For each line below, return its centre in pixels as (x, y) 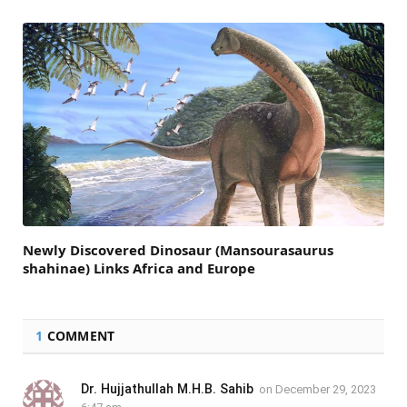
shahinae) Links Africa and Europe (139, 268)
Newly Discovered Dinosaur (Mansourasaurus (178, 249)
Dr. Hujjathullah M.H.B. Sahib (167, 388)
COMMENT (79, 335)
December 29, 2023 (326, 389)
